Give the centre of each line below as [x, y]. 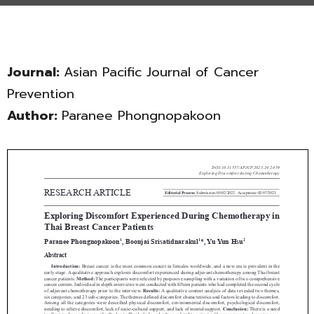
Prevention [41, 94]
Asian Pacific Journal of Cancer [161, 72]
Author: [34, 115]
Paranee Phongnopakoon [141, 115]
